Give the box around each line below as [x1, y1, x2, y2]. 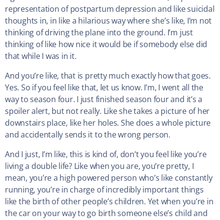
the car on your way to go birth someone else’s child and [5, 208, 208, 219]
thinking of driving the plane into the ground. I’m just [5, 27, 193, 38]
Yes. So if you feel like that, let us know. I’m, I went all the [5, 82, 203, 93]
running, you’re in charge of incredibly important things [5, 184, 204, 195]
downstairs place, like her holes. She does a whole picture [5, 117, 211, 129]
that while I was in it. [5, 51, 77, 62]
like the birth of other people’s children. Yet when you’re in [5, 196, 214, 207]
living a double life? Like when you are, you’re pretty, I [5, 161, 194, 172]
